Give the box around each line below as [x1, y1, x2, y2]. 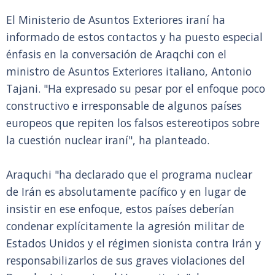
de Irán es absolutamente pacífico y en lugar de [6, 184, 246, 199]
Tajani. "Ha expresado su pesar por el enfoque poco [6, 81, 265, 96]
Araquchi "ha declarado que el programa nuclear [6, 167, 252, 182]
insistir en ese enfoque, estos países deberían [6, 201, 234, 216]
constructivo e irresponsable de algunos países [6, 98, 242, 113]
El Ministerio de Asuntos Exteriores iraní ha [6, 12, 225, 27]
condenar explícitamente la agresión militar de [6, 219, 244, 233]
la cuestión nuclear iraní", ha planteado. [6, 133, 209, 147]
